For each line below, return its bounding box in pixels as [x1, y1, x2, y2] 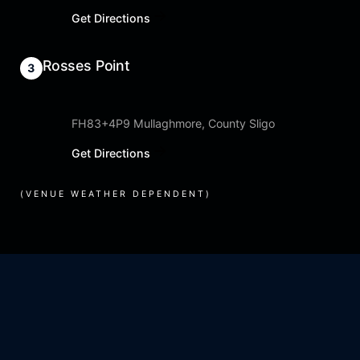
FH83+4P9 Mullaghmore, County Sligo [72, 117, 275, 131]
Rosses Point [43, 57, 130, 75]
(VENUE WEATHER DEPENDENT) [20, 189, 211, 200]
